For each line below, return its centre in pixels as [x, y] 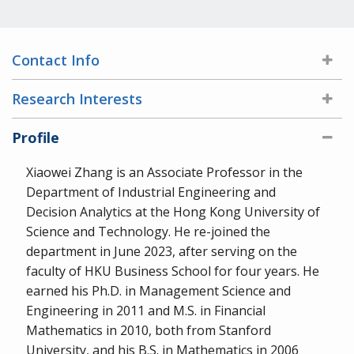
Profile [36, 137]
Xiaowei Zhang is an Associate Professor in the [164, 172]
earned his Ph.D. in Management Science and [158, 290]
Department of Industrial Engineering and [151, 192]
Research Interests [77, 98]
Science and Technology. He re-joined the [148, 231]
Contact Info [56, 60]
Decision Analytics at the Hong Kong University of [173, 211]
